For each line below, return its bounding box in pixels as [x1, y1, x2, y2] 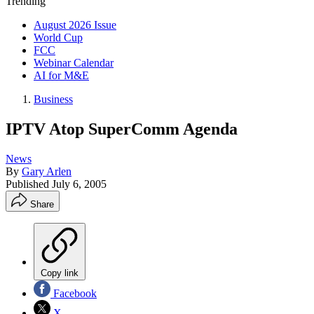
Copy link [41, 267, 78, 278]
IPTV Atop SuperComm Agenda [6, 119, 238, 138]
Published [6, 177, 52, 190]
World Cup [34, 32, 83, 43]
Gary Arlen [22, 165, 71, 177]
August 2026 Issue [34, 19, 116, 31]
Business [34, 93, 73, 105]
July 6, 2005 [52, 177, 107, 190]
